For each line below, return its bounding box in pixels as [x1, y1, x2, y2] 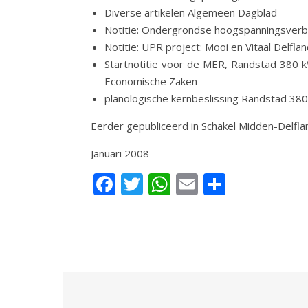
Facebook [115, 169, 212, 199]
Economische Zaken [104, 74, 197, 88]
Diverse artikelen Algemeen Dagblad [104, 5, 277, 19]
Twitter [143, 169, 217, 199]
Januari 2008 [91, 146, 149, 160]
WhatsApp [170, 169, 276, 199]
